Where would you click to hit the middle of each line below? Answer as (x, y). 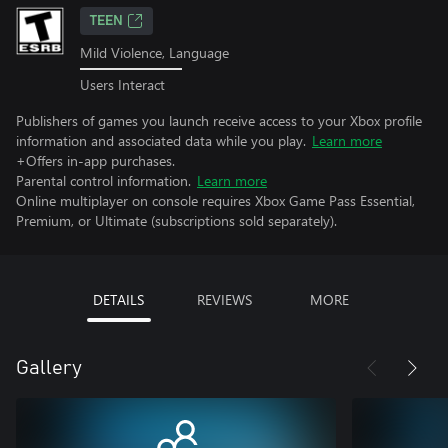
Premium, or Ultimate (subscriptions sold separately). (176, 220)
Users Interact (122, 84)
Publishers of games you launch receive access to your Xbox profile (219, 120)
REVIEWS (224, 299)
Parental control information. (103, 180)
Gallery (49, 367)
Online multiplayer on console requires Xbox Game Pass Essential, (215, 200)
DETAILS (118, 299)
